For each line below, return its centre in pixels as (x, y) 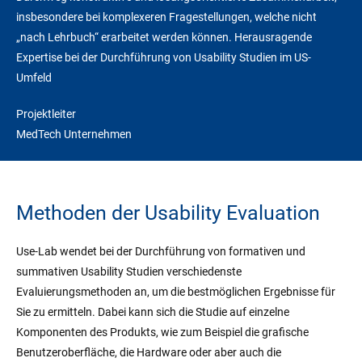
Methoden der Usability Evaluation (168, 213)
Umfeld (34, 78)
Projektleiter (46, 114)
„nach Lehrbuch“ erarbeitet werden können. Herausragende (164, 38)
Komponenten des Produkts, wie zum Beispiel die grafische (162, 333)
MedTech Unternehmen (74, 135)
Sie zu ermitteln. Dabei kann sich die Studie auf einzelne (153, 312)
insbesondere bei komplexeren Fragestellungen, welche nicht (166, 17)
